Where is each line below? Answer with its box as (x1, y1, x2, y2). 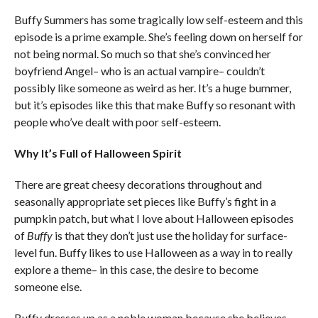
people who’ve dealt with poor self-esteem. (13, 114, 221, 128)
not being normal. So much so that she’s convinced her (13, 46, 271, 60)
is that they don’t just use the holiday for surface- (52, 228, 287, 242)
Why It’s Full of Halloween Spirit (13, 146, 182, 160)
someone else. (13, 279, 82, 293)
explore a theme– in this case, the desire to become (13, 262, 258, 276)
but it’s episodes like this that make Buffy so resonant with (13, 97, 295, 111)
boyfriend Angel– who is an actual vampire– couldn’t (13, 63, 265, 77)
